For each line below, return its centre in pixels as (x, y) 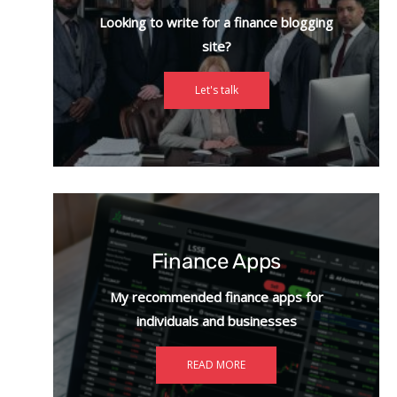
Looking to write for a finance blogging (216, 23)
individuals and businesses (216, 321)
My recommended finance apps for (216, 297)
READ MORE (216, 365)
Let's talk (216, 90)
